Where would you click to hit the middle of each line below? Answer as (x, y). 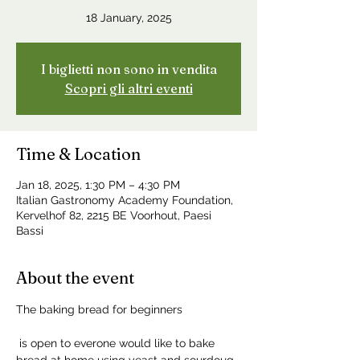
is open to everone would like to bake (117, 343)
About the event (75, 278)
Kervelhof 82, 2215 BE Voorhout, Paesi (114, 215)
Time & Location (78, 154)
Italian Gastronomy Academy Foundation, (125, 200)
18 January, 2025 (129, 18)
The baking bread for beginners (99, 309)
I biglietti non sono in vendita (129, 69)
